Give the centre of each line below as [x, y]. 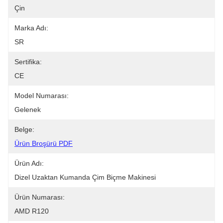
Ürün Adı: [29, 163]
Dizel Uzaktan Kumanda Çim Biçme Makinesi [85, 177]
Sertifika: [28, 62]
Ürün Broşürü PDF [44, 143]
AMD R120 [32, 211]
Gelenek [28, 110]
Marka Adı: [31, 28]
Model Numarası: [42, 96]
